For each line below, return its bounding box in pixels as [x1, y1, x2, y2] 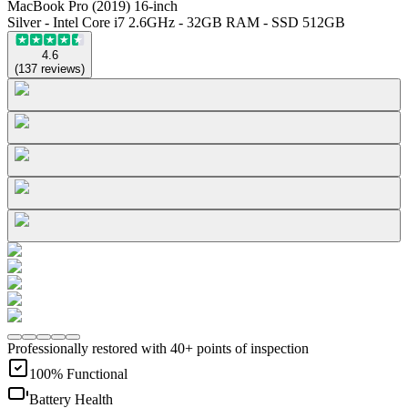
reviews [41, 61, 81, 76]
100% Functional [29, 365, 127, 382]
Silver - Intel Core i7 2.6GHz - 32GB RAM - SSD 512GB [7, 14, 345, 30]
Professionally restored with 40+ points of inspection [7, 340, 309, 356]
